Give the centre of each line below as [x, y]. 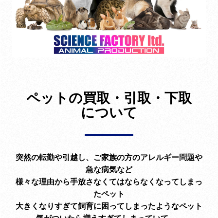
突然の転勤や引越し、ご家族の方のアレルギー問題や [109, 157]
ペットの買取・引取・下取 [109, 98]
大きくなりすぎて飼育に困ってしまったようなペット [109, 206]
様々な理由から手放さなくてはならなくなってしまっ [109, 182]
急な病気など [109, 170]
